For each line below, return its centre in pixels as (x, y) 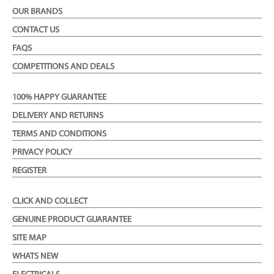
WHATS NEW (35, 257)
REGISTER (29, 171)
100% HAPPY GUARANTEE (59, 98)
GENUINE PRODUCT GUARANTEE (72, 220)
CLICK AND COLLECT (50, 202)
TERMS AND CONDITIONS (59, 135)
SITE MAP (29, 239)
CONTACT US (36, 31)
